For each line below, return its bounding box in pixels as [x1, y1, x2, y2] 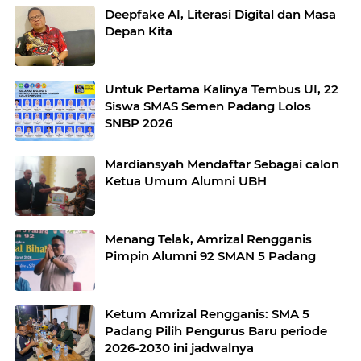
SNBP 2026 [105, 114, 172, 131]
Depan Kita [105, 23, 172, 39]
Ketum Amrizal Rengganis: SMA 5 [105, 305, 309, 322]
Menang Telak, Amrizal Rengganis [105, 230, 312, 247]
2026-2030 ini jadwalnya [173, 339, 254, 355]
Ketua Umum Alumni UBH [105, 172, 267, 189]
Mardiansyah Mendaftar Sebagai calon [105, 156, 339, 172]
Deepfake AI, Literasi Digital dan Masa [105, 6, 336, 22]
